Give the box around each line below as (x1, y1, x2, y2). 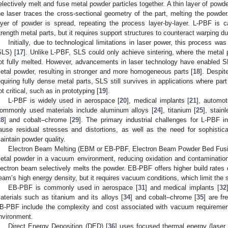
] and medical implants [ (145, 184, 219, 192)
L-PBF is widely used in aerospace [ (8, 97, 120, 105)
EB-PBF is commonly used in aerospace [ (8, 184, 138, 192)
